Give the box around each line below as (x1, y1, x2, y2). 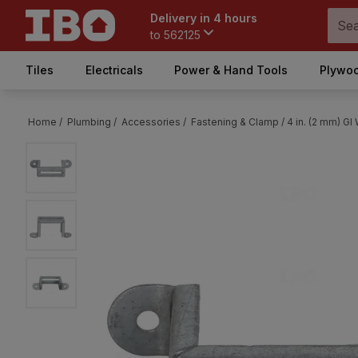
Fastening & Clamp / (191, 116, 284, 128)
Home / (28, 116, 62, 128)
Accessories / (121, 116, 186, 128)
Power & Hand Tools (174, 63, 288, 77)
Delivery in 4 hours (150, 11, 257, 25)
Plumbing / (67, 116, 117, 128)
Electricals (85, 63, 143, 77)
